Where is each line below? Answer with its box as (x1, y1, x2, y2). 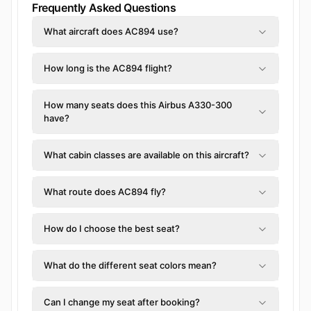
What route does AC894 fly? (44, 186, 166, 198)
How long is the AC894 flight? (44, 62, 172, 74)
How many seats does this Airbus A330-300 (44, 99, 232, 111)
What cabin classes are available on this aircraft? (44, 149, 249, 161)
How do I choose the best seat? (44, 223, 180, 235)
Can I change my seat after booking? (44, 296, 200, 308)
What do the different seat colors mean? (44, 260, 217, 271)
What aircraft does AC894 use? (44, 26, 178, 37)
